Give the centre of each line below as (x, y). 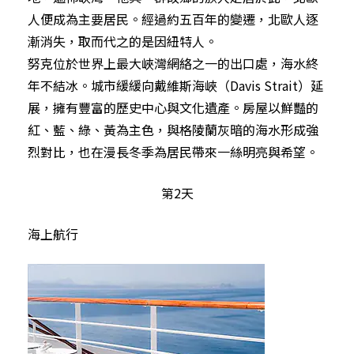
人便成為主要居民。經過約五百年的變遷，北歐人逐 (173, 19)
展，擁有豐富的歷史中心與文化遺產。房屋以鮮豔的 (173, 107)
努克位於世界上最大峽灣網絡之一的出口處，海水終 (173, 63)
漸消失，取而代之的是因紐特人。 (122, 41)
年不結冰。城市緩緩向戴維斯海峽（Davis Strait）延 (175, 85)
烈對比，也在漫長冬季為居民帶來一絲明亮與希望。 (173, 151)
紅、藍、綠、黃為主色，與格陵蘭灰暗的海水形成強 (173, 129)
